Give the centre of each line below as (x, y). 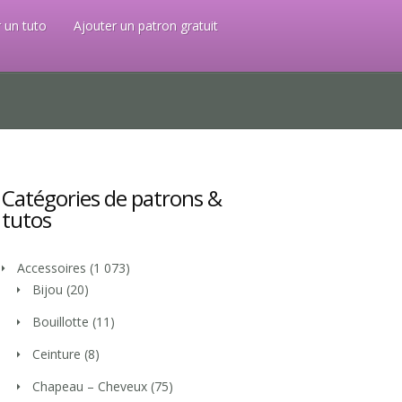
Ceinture (57, 354)
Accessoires (52, 268)
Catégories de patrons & (112, 198)
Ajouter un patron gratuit (146, 26)
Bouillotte (61, 322)
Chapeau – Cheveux (90, 386)
